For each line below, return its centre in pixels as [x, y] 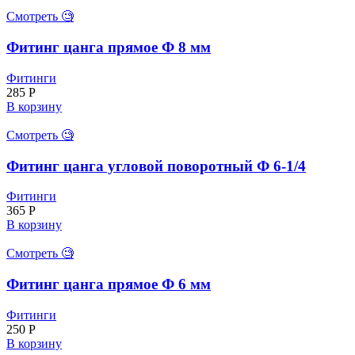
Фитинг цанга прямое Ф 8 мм [109, 48]
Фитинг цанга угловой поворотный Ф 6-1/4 [156, 166]
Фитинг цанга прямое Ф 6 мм [109, 284]
